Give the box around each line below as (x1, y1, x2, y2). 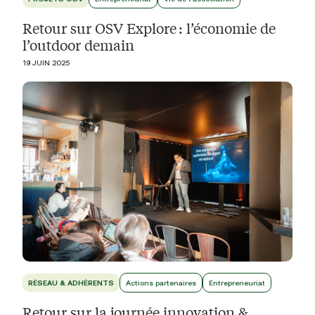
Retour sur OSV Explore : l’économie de (22, 18, 276, 37)
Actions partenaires (126, 278, 196, 287)
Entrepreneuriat (209, 278, 265, 287)
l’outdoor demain (22, 34, 134, 54)
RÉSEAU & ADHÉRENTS (28, 278, 114, 287)
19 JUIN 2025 (22, 58, 70, 67)
